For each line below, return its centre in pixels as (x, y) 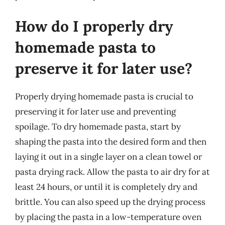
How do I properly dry (94, 26)
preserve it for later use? (104, 68)
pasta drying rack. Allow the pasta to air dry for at (113, 172)
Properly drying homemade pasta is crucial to (104, 96)
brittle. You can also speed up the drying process (110, 202)
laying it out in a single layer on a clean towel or (108, 157)
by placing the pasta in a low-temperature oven (108, 217)
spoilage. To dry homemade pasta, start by (98, 127)
